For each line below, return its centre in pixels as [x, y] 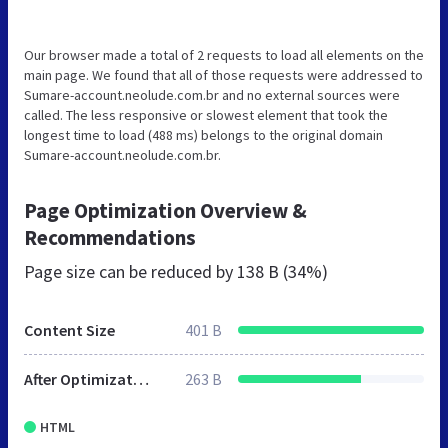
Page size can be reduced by [130, 272]
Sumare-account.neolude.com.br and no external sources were [212, 95]
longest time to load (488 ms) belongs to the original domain [203, 135]
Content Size [69, 330]
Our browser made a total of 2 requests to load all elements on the [224, 55]
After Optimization [141, 379]
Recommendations [110, 238]
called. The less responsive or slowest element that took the [206, 115]
